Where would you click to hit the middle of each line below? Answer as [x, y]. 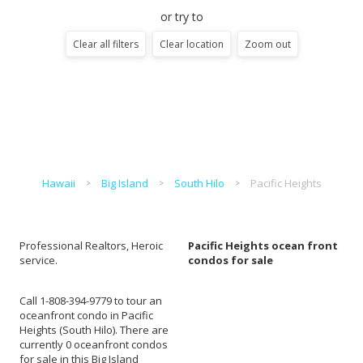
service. [38, 260]
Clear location [191, 44]
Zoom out [267, 44]
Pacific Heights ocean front [263, 246]
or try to [181, 17]
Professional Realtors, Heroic [91, 246]
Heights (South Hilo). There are [94, 330]
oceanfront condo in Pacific [86, 315]
